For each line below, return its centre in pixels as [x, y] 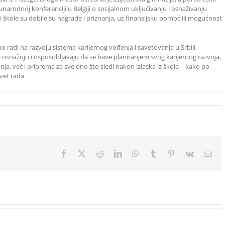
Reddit [114, 153]
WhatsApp [156, 153]
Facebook [83, 153]
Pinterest [189, 153]
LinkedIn [136, 153]
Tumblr [168, 153]
